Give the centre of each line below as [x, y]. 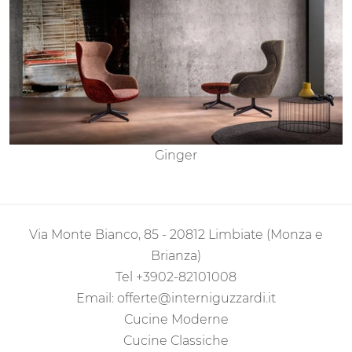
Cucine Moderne [176, 320]
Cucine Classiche [176, 341]
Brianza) [176, 256]
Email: [97, 299]
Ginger [176, 156]
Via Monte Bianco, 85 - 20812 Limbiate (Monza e [176, 235]
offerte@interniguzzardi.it [196, 299]
